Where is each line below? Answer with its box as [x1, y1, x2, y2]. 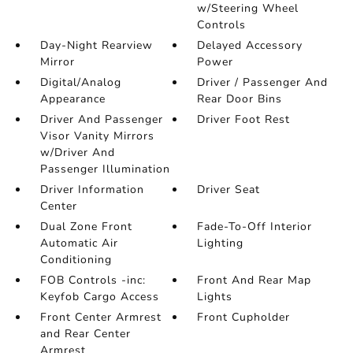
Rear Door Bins [197, 91, 283, 106]
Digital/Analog [39, 75, 121, 90]
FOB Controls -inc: [39, 273, 146, 288]
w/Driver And [39, 145, 115, 160]
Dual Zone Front [39, 219, 132, 234]
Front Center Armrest [39, 310, 162, 325]
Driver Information [39, 182, 144, 197]
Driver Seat [197, 182, 261, 197]
